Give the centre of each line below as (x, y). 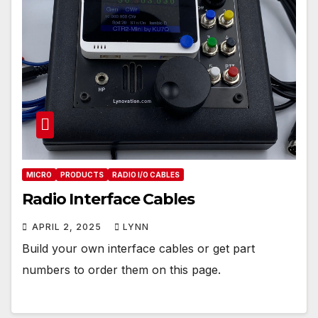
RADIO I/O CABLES (146, 175)
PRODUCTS (82, 175)
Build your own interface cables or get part (138, 249)
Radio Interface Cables (108, 199)
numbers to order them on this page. (121, 270)
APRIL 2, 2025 (68, 227)
